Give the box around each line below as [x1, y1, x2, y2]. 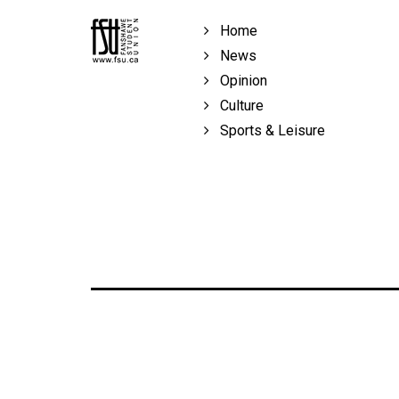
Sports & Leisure [209, 122, 326, 140]
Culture [209, 97, 265, 115]
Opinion [209, 72, 268, 90]
